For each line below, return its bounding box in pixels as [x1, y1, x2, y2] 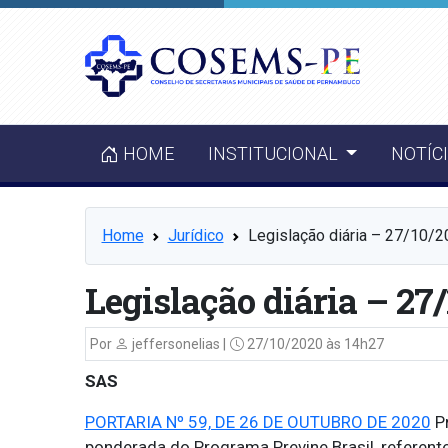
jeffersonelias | [128, 336, 226, 352]
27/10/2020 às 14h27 [243, 336, 384, 352]
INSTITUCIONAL [207, 143, 342, 164]
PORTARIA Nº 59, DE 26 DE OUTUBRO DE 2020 [84, 412, 431, 432]
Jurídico [167, 226, 224, 245]
